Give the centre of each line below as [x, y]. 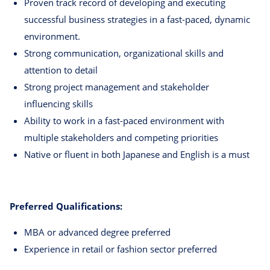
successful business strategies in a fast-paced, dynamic [137, 20]
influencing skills [58, 104]
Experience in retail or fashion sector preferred [121, 249]
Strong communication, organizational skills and [124, 53]
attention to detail [61, 70]
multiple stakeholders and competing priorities [121, 138]
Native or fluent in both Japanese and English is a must [137, 155]
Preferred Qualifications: [66, 206]
